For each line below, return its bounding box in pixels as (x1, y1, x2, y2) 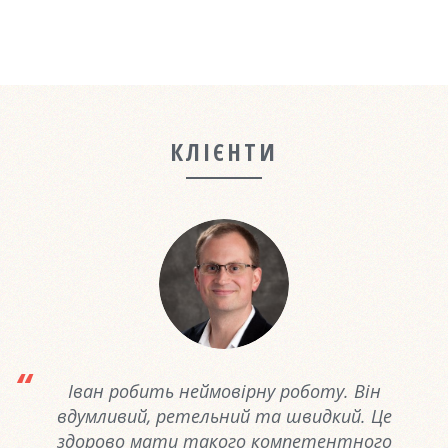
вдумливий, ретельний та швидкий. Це (56, 403, 392, 428)
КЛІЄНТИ (170, 134, 278, 168)
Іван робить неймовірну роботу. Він (67, 378, 381, 403)
